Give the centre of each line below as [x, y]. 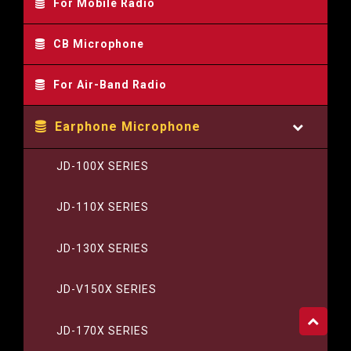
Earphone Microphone [128, 126]
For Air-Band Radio [110, 84]
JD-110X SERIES [103, 207]
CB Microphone [99, 43]
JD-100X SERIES [103, 166]
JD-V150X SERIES [107, 289]
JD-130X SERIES [103, 248]
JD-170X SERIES [103, 330]
